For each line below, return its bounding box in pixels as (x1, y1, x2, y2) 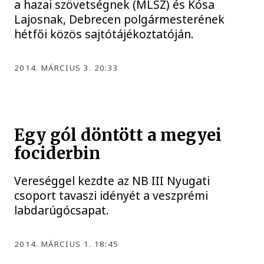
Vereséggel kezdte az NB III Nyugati (14, 172, 210, 189)
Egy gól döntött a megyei (14, 124, 222, 146)
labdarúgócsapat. (14, 202, 110, 218)
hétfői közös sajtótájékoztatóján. (14, 26, 194, 42)
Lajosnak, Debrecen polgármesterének (14, 11, 225, 28)
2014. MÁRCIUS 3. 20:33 (14, 62, 119, 74)
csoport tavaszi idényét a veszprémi (14, 187, 209, 203)
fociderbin (14, 143, 101, 164)
